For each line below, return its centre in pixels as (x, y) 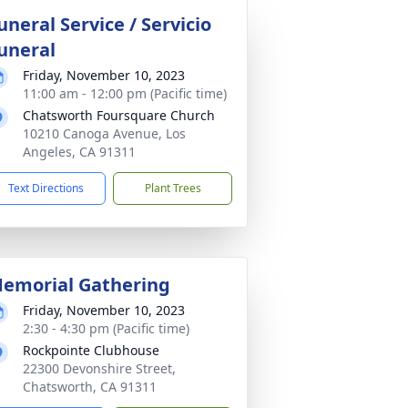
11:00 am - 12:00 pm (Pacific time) (125, 93)
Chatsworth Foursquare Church (119, 115)
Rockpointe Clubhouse (91, 350)
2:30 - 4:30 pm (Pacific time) (106, 328)
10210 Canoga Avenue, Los (104, 133)
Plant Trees (173, 188)
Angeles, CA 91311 (79, 152)
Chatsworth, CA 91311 (90, 387)
